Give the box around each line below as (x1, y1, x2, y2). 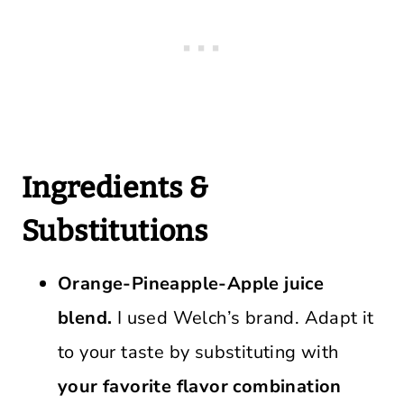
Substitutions (22, 214, 208, 248)
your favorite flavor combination (58, 374, 342, 399)
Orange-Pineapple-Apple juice (58, 271, 325, 296)
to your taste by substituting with (58, 340, 339, 364)
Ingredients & (22, 170, 209, 205)
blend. (58, 306, 113, 330)
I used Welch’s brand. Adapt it (112, 306, 374, 330)
